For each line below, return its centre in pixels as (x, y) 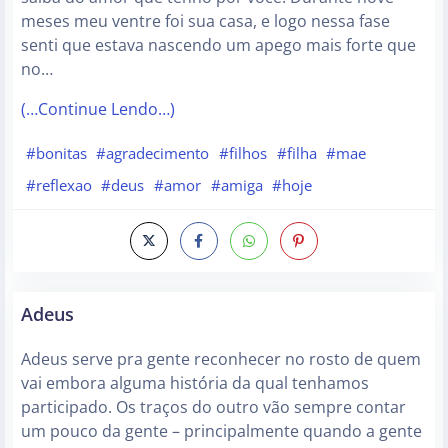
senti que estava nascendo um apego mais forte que (218, 45)
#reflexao (58, 184)
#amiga (236, 184)
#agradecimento (153, 153)
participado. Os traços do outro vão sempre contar (213, 406)
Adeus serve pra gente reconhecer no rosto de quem (221, 358)
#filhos (242, 153)
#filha (296, 153)
